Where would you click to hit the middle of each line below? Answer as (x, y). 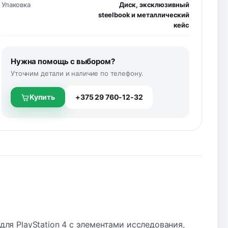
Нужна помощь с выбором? (63, 61)
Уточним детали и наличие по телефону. (77, 73)
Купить (42, 97)
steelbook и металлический (144, 15)
